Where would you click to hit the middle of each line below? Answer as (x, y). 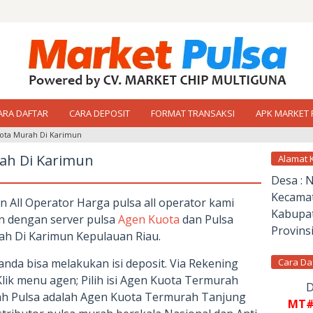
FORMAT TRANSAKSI (193, 113)
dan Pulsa (206, 219)
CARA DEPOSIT (100, 113)
